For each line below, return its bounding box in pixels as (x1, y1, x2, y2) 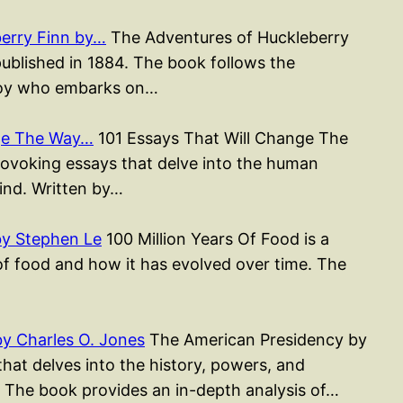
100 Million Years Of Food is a (102, 228, 329, 248)
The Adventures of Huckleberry (106, 27, 349, 47)
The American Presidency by (145, 329, 367, 349)
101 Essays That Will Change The (94, 128, 348, 148)
